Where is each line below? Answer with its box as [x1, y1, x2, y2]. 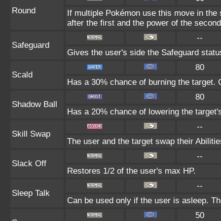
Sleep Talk [12, 188, 50, 198]
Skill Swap [12, 129, 50, 139]
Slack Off [12, 159, 46, 168]
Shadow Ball [12, 100, 57, 109]
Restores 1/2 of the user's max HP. [67, 166, 196, 176]
